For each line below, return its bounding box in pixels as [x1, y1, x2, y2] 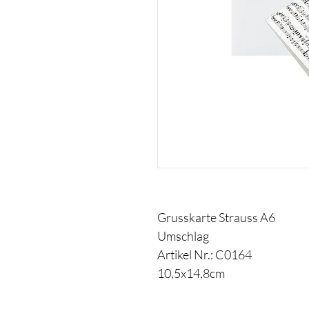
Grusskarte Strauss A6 [157, 209, 275, 225]
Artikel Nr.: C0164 [157, 246, 252, 262]
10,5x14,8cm [157, 265, 225, 281]
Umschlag [157, 228, 209, 243]
